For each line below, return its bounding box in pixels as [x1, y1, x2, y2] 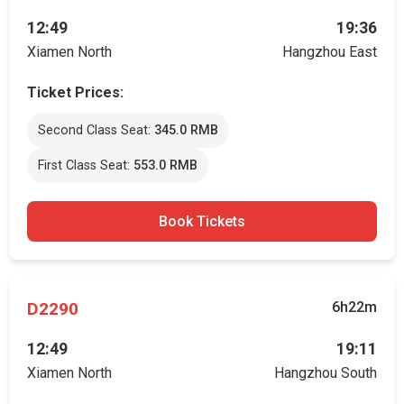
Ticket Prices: [27, 84, 124, 101]
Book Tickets [159, 213, 245, 230]
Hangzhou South [274, 364, 377, 381]
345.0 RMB [154, 123, 218, 138]
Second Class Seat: [38, 123, 154, 138]
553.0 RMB [133, 158, 197, 173]
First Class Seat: [38, 158, 133, 173]
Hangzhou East [282, 43, 377, 60]
